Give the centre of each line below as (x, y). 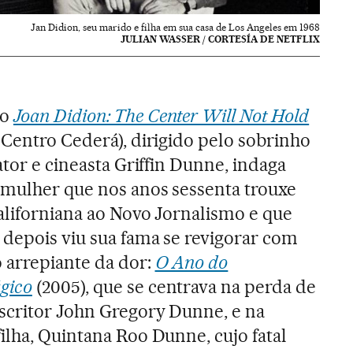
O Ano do (191, 262)
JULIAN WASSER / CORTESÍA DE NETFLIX (221, 39)
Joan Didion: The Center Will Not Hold (161, 115)
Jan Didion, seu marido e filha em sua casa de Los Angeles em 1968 (176, 27)
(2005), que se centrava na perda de (174, 286)
